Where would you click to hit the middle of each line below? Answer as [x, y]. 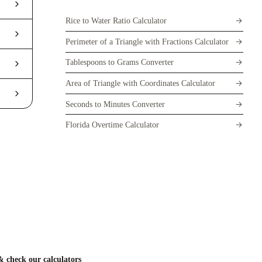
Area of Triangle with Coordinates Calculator [140, 83]
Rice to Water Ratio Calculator [116, 21]
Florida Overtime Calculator [112, 125]
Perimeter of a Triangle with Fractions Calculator [147, 41]
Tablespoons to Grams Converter [120, 62]
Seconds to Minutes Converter [115, 104]
